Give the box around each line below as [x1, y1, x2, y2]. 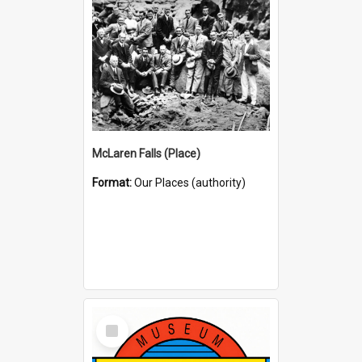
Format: [92, 175, 134, 189]
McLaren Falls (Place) [92, 146, 200, 160]
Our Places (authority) [134, 175, 246, 189]
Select [99, 314, 134, 329]
